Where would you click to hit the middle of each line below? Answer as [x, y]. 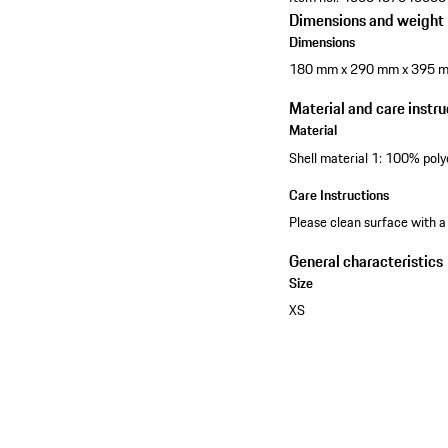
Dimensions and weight [367, 19]
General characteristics [366, 260]
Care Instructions [339, 194]
